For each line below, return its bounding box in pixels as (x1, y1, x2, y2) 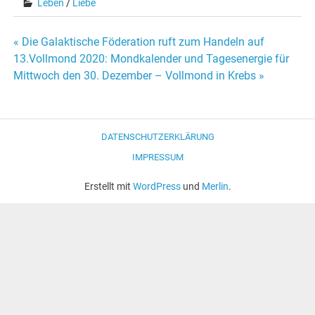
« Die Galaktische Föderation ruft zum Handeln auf (13, 34, 265, 49)
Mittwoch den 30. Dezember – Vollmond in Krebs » (13, 68, 265, 82)
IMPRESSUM (131, 151, 184, 162)
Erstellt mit (84, 181, 133, 193)
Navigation (13, 77, 109, 101)
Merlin (201, 181, 229, 193)
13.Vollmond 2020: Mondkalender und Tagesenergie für (13, 51, 290, 65)
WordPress (132, 181, 181, 193)
